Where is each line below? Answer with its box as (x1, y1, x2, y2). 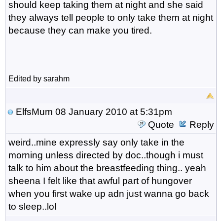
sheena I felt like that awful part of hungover (8, 175, 192, 186)
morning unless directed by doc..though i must (8, 149, 203, 160)
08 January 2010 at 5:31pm (52, 106, 172, 117)
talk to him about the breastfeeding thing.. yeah (8, 162, 206, 173)
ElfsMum (15, 106, 53, 117)
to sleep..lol (8, 201, 56, 212)
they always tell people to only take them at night (8, 12, 213, 23)
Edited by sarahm (8, 74, 70, 83)
